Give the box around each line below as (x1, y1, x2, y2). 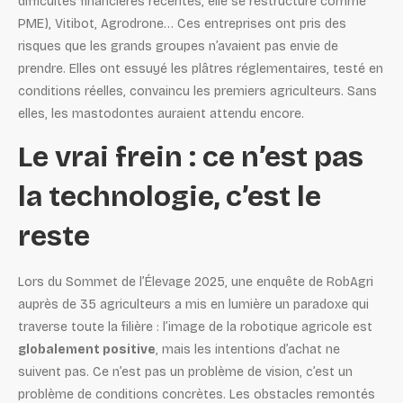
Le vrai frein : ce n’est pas (18, 139, 363, 175)
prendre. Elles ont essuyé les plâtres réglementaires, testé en (18, 60, 383, 76)
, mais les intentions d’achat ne (156, 341, 340, 357)
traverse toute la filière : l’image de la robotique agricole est (18, 318, 372, 335)
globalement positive (18, 341, 156, 357)
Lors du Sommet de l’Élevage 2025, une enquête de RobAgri (18, 273, 373, 290)
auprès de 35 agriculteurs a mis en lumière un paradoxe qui (18, 296, 369, 312)
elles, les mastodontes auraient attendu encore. (18, 105, 304, 121)
